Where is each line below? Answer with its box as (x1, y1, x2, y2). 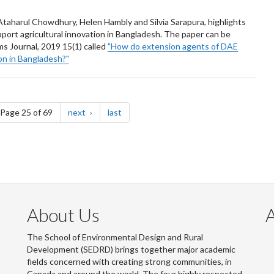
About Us (27, 203, 100, 226)
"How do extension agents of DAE (108, 40, 238, 51)
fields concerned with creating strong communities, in (27, 256, 232, 267)
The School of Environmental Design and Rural (27, 231, 203, 242)
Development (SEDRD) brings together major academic (27, 243, 235, 254)
